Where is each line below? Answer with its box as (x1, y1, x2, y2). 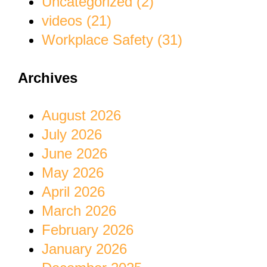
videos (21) (42, 12, 111, 29)
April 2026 (42, 184, 105, 200)
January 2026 (42, 241, 127, 257)
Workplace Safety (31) (42, 31, 182, 48)
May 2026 (42, 164, 104, 181)
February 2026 (42, 222, 133, 238)
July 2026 (42, 126, 102, 143)
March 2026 (42, 203, 116, 219)
